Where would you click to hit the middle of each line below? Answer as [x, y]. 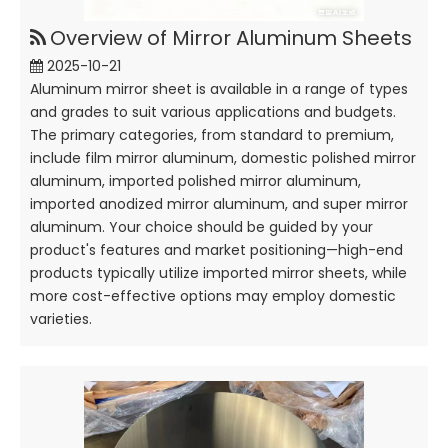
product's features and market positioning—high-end [216, 250]
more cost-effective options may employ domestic [213, 296]
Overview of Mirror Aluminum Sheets [231, 38]
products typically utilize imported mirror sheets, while [218, 273]
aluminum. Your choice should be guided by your [201, 227]
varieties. [61, 319]
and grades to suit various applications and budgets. [213, 112]
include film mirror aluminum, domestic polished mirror [223, 158]
